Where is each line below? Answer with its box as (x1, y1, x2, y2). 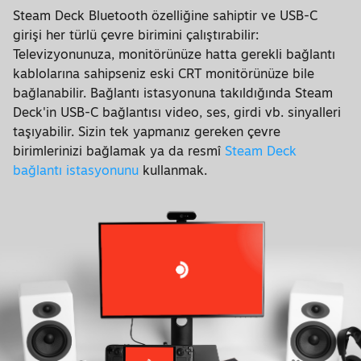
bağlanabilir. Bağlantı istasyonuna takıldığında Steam (13, 85, 334, 102)
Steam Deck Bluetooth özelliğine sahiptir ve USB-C (13, 7, 318, 24)
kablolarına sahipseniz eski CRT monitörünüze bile (13, 65, 315, 82)
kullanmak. (139, 162, 208, 179)
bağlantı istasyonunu (13, 162, 139, 179)
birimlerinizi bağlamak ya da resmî (13, 143, 226, 160)
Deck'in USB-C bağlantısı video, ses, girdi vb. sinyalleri (13, 104, 342, 121)
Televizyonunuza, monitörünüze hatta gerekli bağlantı (13, 46, 336, 63)
